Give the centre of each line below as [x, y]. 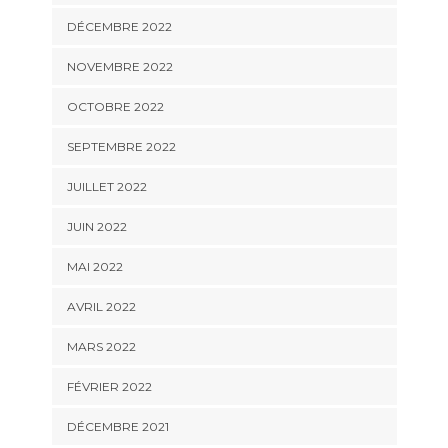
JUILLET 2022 [106, 187]
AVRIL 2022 [101, 307]
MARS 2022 [101, 347]
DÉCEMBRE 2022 [119, 27]
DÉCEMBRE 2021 [117, 427]
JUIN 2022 [96, 227]
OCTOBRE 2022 [115, 107]
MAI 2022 [94, 267]
